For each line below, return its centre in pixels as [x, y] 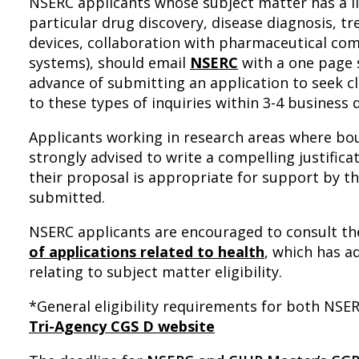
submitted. [67, 197]
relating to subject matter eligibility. [155, 272]
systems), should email [109, 63]
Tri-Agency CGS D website [122, 326]
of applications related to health [147, 252]
